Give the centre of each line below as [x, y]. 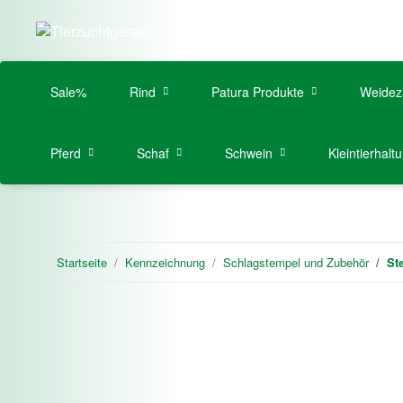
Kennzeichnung [165, 262]
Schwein [249, 153]
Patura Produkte [258, 92]
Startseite [82, 262]
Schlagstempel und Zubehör [296, 262]
